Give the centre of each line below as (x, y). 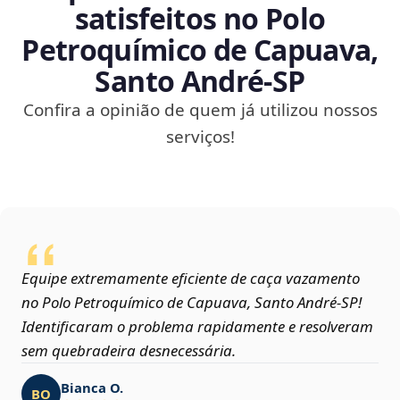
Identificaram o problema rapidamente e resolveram (197, 327)
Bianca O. (92, 387)
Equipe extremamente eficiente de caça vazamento (191, 279)
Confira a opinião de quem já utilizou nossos (200, 110)
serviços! (200, 137)
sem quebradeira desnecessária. (129, 351)
